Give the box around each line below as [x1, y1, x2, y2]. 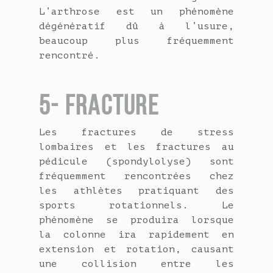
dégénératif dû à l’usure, [39, 21, 234, 32]
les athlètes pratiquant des [39, 185, 234, 197]
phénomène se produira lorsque [39, 214, 234, 226]
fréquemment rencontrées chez [39, 171, 234, 182]
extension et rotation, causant [39, 244, 234, 255]
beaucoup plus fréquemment [39, 35, 234, 47]
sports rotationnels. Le [39, 200, 234, 211]
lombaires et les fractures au [39, 141, 234, 153]
